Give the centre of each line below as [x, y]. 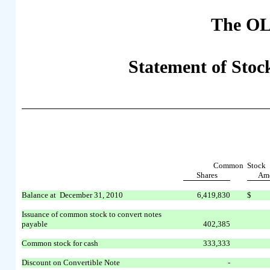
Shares [207, 175]
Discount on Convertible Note [71, 262]
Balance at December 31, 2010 [73, 195]
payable [35, 224]
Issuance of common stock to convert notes [92, 214]
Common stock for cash [60, 243]
